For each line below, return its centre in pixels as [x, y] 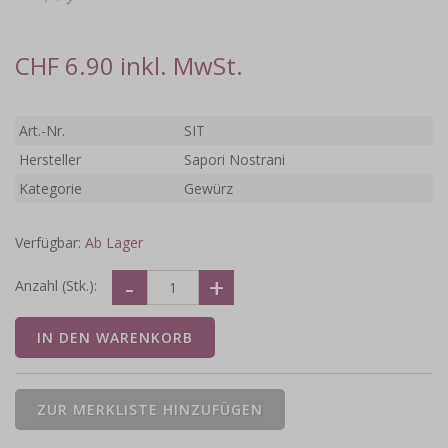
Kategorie [51, 189]
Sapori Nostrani [235, 160]
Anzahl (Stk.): [56, 286]
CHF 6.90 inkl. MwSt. [129, 66]
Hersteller [50, 160]
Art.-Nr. [42, 131]
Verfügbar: [50, 243]
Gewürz [209, 189]
